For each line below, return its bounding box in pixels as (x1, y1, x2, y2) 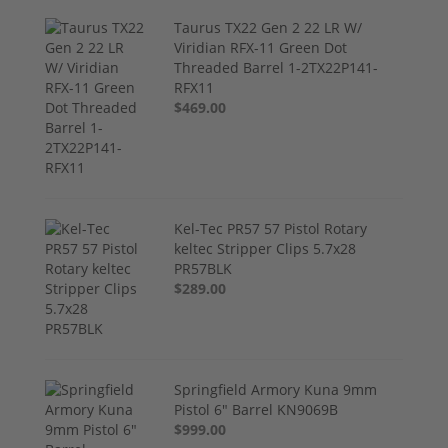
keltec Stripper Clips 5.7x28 (174, 239, 357, 259)
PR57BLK (174, 259, 233, 279)
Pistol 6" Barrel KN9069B (174, 400, 339, 420)
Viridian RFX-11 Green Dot (174, 38, 348, 58)
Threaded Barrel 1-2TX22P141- (174, 58, 379, 78)
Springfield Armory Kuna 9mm (174, 380, 378, 400)
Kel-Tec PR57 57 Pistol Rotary (174, 219, 368, 239)
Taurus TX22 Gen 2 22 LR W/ (174, 18, 363, 38)
